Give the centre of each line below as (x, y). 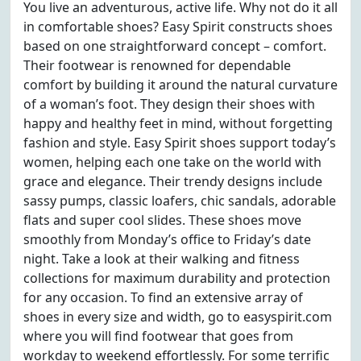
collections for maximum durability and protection (177, 278)
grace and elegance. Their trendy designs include (173, 181)
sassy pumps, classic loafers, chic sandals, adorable (180, 201)
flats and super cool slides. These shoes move (162, 220)
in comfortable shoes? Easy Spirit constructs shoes (178, 27)
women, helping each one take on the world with (172, 162)
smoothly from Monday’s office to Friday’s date (167, 239)
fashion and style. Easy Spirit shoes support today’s (180, 143)
